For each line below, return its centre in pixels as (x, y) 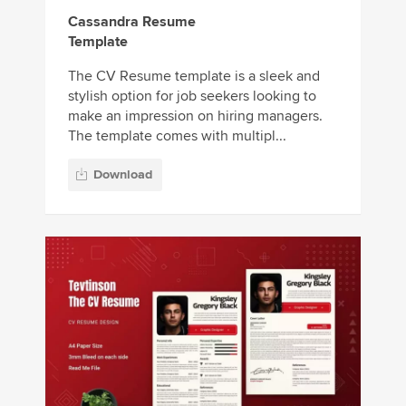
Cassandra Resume (132, 21)
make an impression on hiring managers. (195, 116)
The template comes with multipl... (177, 135)
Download (123, 174)
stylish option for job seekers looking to (192, 96)
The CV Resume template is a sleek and (194, 76)
